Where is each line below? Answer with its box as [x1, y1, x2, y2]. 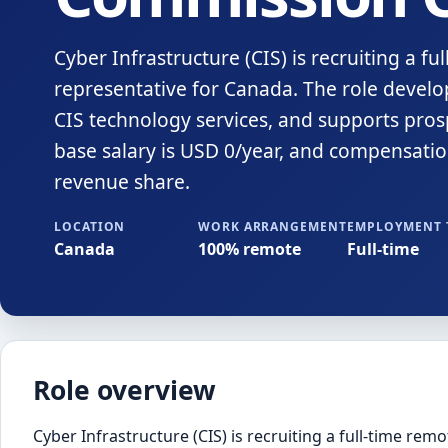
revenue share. [53, 167, 190, 195]
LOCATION [53, 217, 126, 235]
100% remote [197, 237, 301, 260]
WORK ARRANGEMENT [197, 217, 348, 235]
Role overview [33, 372, 216, 409]
